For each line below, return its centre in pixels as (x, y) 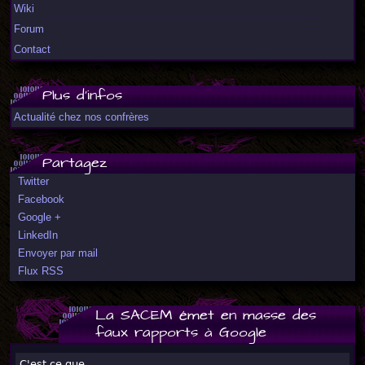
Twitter (33, 181)
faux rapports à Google (181, 333)
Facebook (41, 199)
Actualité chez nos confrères (81, 117)
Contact (32, 49)
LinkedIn (38, 235)
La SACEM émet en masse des (206, 316)
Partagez (75, 163)
